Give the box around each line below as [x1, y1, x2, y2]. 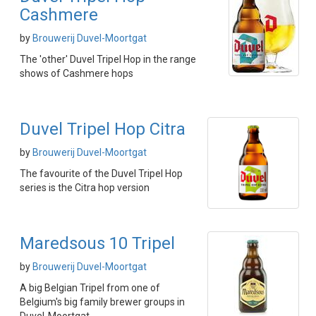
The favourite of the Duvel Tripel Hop [20, 168, 183, 179]
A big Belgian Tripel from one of [20, 282, 160, 293]
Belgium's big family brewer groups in [20, 296, 185, 308]
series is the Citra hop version [20, 182, 150, 193]
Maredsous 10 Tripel [20, 233, 175, 253]
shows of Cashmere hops [20, 68, 133, 79]
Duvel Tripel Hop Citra [20, 119, 186, 139]
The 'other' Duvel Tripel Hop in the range [20, 54, 196, 65]
